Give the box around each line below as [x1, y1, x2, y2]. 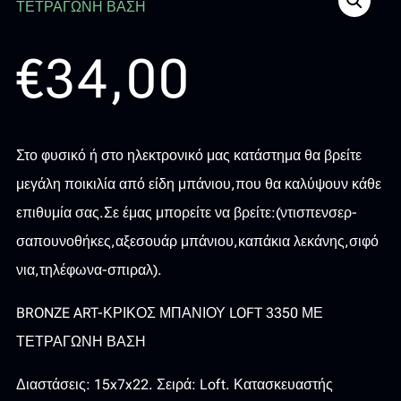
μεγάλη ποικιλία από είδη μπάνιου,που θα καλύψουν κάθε [15, 175, 381, 192]
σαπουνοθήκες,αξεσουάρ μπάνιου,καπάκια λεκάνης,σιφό [15, 232, 379, 250]
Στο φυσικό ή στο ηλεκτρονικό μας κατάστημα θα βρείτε [15, 146, 362, 164]
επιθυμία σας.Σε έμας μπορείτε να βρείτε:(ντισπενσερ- [15, 203, 357, 221]
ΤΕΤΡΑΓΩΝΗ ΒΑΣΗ [15, 332, 146, 350]
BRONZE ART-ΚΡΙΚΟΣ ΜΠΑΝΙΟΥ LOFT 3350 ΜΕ [15, 303, 323, 321]
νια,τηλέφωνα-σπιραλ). [15, 260, 162, 278]
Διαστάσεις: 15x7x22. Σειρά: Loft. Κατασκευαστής [15, 375, 333, 393]
